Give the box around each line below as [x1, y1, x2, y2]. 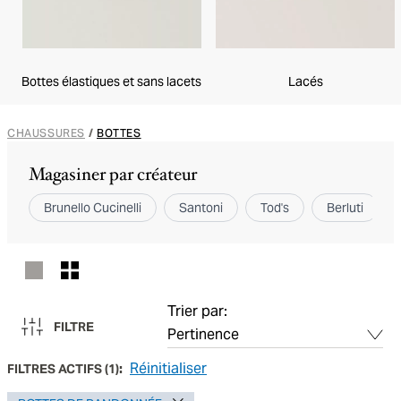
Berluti [327, 200, 363, 216]
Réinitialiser [130, 359, 207, 378]
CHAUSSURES [7, 126, 85, 140]
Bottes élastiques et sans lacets [21, 73, 201, 90]
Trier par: [167, 302, 227, 320]
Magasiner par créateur [29, 163, 197, 186]
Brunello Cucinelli [44, 200, 141, 216]
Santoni [179, 200, 223, 216]
